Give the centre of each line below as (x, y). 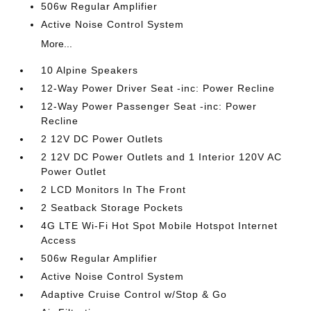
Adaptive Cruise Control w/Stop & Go (134, 295)
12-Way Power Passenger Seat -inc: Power (149, 107)
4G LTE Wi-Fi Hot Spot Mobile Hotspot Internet (160, 226)
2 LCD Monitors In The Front (114, 190)
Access (59, 241)
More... (57, 44)
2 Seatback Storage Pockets (112, 208)
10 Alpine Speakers (90, 70)
